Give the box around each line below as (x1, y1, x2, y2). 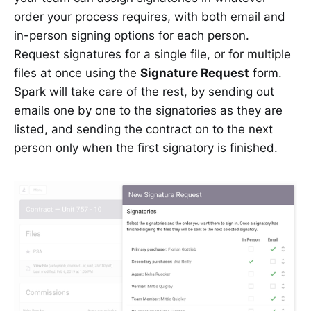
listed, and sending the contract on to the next (14, 121, 273, 136)
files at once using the (14, 65, 140, 80)
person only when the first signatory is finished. (14, 140, 278, 155)
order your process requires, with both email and (14, 9, 285, 24)
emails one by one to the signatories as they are (14, 103, 283, 117)
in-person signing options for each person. (14, 28, 249, 42)
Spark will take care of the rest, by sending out (14, 84, 274, 99)
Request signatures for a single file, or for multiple (14, 47, 291, 61)
